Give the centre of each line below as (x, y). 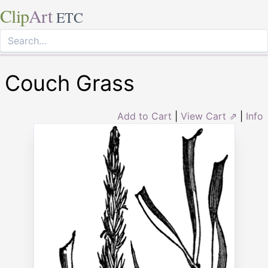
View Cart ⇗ (209, 116)
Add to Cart (144, 116)
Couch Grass (70, 83)
